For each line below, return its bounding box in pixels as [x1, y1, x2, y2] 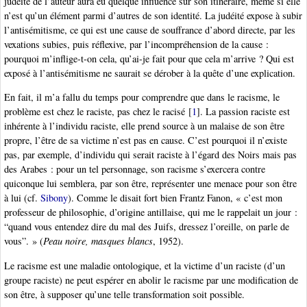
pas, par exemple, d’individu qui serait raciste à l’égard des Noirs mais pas [4, 148, 297, 162]
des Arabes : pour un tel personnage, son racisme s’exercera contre [4, 162, 265, 176]
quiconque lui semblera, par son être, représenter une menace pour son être [4, 177, 297, 191]
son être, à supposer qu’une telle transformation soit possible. [4, 287, 245, 301]
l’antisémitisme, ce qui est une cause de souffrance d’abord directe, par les [4, 23, 295, 36]
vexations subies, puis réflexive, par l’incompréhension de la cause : [4, 37, 269, 51]
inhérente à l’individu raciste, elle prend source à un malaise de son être [4, 119, 284, 133]
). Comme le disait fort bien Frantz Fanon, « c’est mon [68, 191, 282, 205]
